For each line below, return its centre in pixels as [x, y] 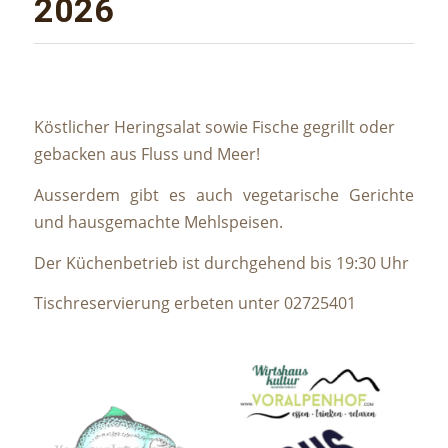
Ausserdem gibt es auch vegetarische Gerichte [224, 195]
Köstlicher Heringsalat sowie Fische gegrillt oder [214, 127]
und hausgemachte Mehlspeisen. [158, 222]
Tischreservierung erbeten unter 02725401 [194, 303]
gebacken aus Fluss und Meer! [146, 154]
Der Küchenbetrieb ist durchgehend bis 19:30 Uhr [221, 262]
